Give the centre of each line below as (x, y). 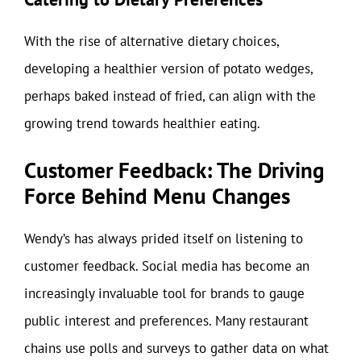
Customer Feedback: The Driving (174, 170)
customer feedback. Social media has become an (167, 266)
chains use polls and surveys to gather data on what (176, 348)
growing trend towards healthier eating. (142, 123)
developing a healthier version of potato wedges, (168, 68)
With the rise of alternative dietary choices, (151, 41)
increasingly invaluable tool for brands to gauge (164, 293)
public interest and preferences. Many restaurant (166, 321)
